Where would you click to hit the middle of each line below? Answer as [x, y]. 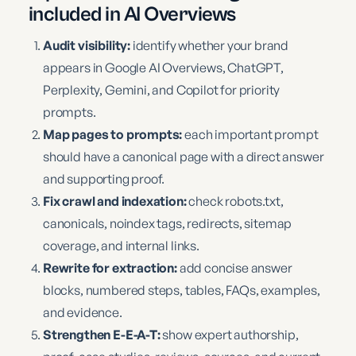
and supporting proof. [104, 178]
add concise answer [234, 267]
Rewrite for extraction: [110, 267]
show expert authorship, [229, 334]
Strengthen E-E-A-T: [102, 334]
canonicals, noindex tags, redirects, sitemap [168, 223]
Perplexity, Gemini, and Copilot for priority [162, 89]
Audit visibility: [87, 45]
